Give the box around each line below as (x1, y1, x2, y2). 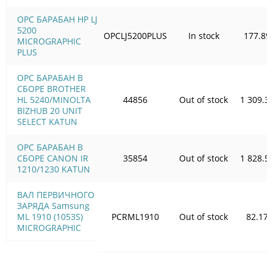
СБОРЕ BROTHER (17, 82, 86, 94)
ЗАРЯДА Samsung (17, 199, 90, 211)
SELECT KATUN (17, 115, 77, 127)
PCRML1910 (112, 210, 159, 222)
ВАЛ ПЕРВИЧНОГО (17, 188, 94, 200)
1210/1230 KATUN (17, 163, 90, 175)
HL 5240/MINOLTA (17, 93, 91, 105)
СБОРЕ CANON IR (17, 152, 88, 164)
